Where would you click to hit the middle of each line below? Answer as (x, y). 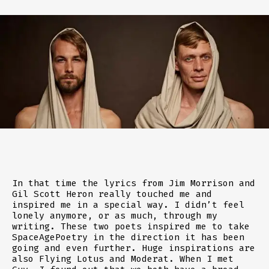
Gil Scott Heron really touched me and (112, 194)
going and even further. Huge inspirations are (134, 248)
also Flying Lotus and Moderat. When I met (123, 259)
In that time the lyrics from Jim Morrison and (134, 183)
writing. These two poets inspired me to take (131, 227)
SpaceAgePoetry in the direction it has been (128, 237)
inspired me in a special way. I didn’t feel (128, 205)
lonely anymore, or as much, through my (115, 216)
